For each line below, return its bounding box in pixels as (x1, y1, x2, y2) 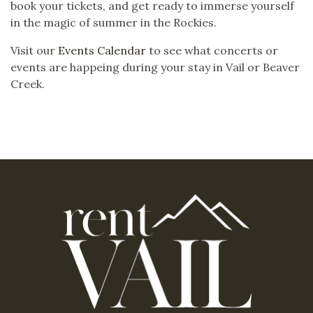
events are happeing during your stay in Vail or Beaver (10, 60, 300, 74)
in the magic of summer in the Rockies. (10, 15, 217, 29)
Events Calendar (58, 43, 146, 57)
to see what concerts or (146, 43, 278, 57)
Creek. (10, 77, 48, 91)
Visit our (10, 43, 58, 57)
